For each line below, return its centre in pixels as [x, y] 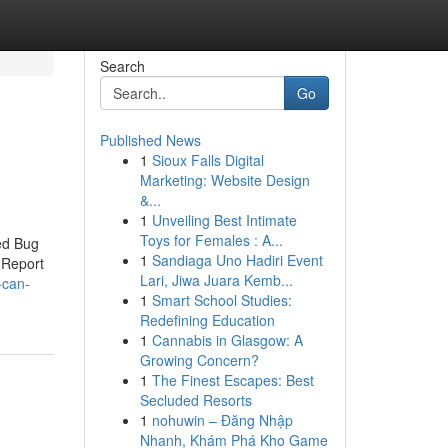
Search [122, 66]
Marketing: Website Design [224, 180]
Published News [150, 140]
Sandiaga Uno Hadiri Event [237, 260]
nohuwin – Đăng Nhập [222, 420]
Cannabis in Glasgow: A [227, 340]
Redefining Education [207, 320]
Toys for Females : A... [211, 240]
